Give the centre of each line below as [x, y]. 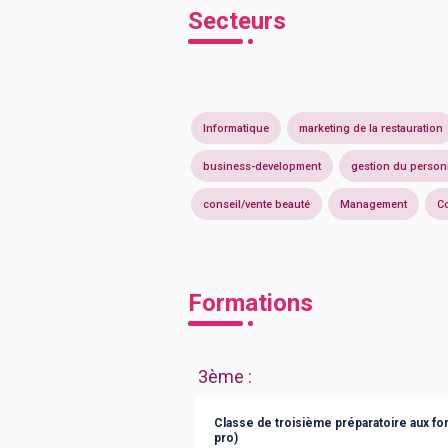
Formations [250, 303]
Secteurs [237, 21]
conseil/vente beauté [256, 204]
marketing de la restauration [371, 128]
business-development [262, 166]
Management [373, 204]
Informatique [236, 128]
